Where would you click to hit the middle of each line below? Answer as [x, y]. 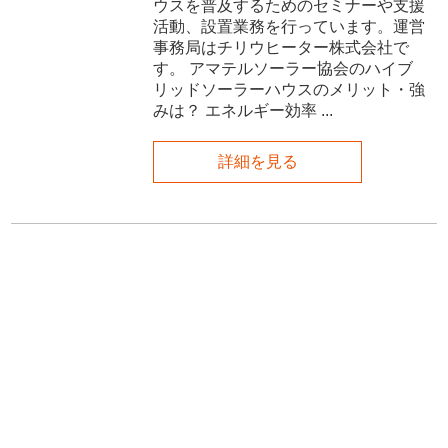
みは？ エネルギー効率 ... [243, 110]
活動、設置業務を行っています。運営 [289, 26]
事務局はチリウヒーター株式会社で [281, 47]
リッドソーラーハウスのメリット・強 [289, 89]
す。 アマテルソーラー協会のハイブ [283, 68]
